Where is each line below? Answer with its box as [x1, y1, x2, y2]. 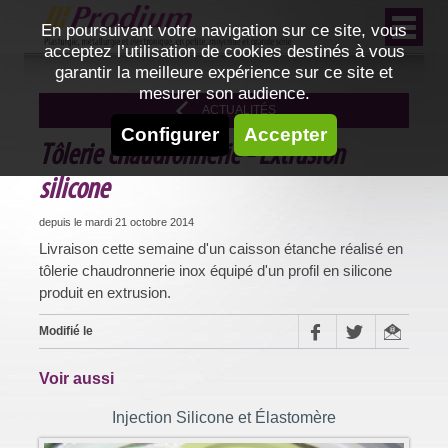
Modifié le [39, 323, 93, 338]
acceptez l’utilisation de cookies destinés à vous [43, 41, 405, 61]
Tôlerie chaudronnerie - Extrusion [39, 137, 344, 172]
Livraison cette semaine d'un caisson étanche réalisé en [39, 239, 403, 257]
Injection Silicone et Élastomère [112, 407, 336, 426]
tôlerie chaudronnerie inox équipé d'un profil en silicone [39, 261, 392, 279]
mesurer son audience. [138, 83, 310, 103]
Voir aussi [39, 368, 114, 387]
